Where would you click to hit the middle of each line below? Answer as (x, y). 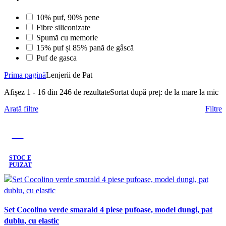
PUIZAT (20, 165)
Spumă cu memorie (67, 37)
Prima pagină (25, 75)
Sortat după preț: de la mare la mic (164, 92)
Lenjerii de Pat (69, 75)
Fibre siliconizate (63, 27)
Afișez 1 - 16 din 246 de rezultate (57, 92)
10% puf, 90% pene (68, 17)
